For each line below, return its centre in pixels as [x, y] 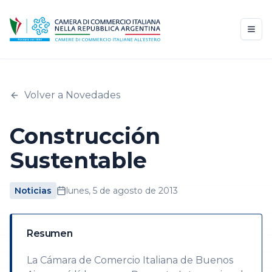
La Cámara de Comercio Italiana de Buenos [130, 260]
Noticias [33, 191]
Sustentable [78, 160]
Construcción [85, 136]
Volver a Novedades [72, 95]
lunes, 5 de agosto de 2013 [122, 191]
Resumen [50, 233]
